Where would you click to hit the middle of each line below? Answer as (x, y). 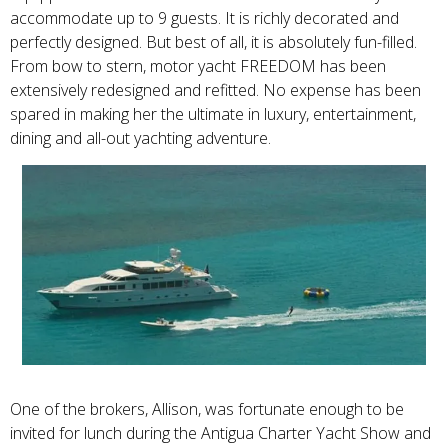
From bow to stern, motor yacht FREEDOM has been (198, 66)
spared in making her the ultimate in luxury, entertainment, (213, 114)
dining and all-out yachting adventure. (140, 138)
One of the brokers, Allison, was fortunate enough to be (207, 409)
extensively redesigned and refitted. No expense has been (215, 90)
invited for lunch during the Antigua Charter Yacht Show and (220, 433)
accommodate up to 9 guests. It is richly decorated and (204, 18)
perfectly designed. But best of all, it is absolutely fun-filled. (213, 42)
